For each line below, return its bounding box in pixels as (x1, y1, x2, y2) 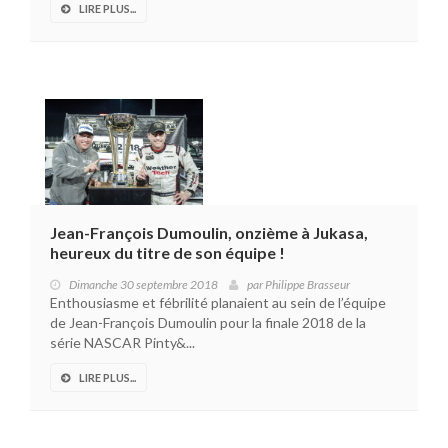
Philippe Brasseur (265, 277, 350, 293)
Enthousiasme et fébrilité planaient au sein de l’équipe (50, 294, 386, 312)
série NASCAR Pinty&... (50, 334, 195, 352)
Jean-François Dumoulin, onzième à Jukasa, (50, 223, 368, 243)
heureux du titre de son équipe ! (50, 243, 285, 263)
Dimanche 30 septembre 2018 (69, 277, 218, 293)
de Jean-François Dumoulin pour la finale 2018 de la (50, 314, 366, 332)
